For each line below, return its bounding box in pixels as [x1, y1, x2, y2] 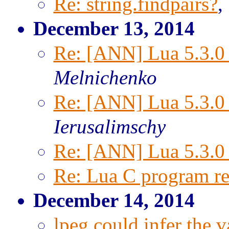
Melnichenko [53, 66, 157, 88]
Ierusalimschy [53, 116, 166, 138]
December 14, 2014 [33, 189, 195, 211]
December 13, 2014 [33, 17, 195, 39]
